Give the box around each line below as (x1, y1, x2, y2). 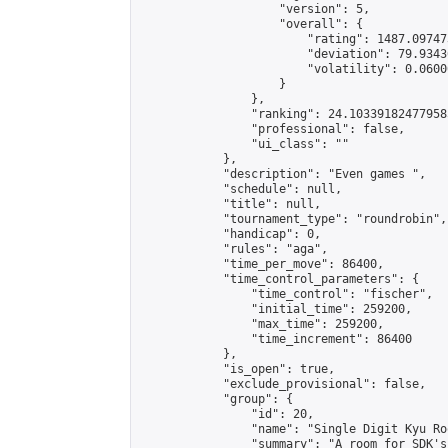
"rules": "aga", (139, 242, 328, 256)
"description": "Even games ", (139, 167, 426, 181)
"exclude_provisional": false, (139, 377, 426, 391)
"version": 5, (139, 2, 370, 16)
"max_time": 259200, (139, 317, 384, 331)
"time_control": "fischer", (139, 287, 433, 301)
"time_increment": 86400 (139, 332, 412, 346)
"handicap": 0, (139, 227, 321, 241)
